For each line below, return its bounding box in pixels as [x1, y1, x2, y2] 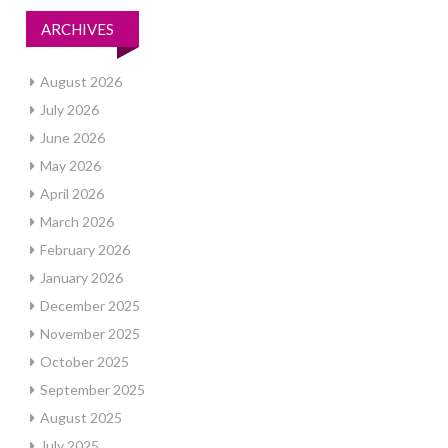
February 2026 [40, 241, 130, 258]
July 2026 [40, 101, 99, 118]
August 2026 [40, 73, 122, 90]
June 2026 [40, 129, 105, 146]
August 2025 [40, 409, 122, 426]
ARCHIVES [41, 20, 114, 38]
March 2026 [40, 213, 114, 230]
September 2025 [40, 381, 145, 398]
